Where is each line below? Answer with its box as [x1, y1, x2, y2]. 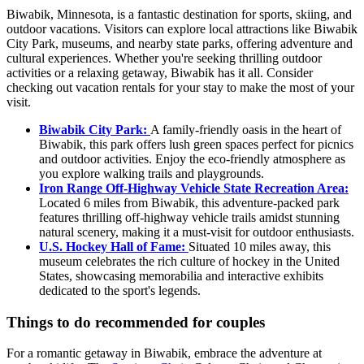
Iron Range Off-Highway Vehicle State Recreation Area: [39, 180, 349, 195]
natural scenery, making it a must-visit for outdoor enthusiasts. [39, 224, 354, 239]
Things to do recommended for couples [6, 313, 265, 331]
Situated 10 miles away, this [188, 239, 331, 253]
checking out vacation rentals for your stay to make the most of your [6, 80, 354, 94]
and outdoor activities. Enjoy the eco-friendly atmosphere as [39, 151, 345, 166]
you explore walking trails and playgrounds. [39, 166, 264, 180]
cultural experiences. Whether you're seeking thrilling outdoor [6, 50, 322, 65]
